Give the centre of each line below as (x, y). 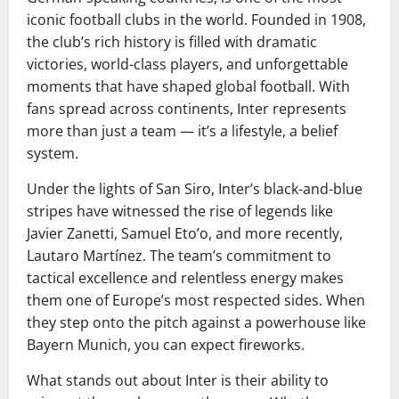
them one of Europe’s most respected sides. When (196, 301)
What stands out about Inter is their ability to (178, 381)
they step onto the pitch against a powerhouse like (196, 323)
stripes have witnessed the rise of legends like (180, 212)
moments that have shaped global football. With (188, 87)
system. (53, 154)
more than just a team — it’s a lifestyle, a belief (182, 131)
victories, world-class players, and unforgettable (187, 65)
